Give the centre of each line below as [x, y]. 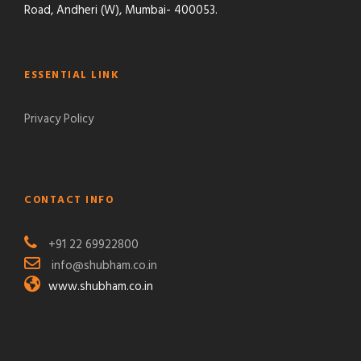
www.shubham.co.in [101, 287]
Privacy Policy [59, 120]
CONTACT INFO [69, 201]
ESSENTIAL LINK [72, 76]
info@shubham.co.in [104, 266]
